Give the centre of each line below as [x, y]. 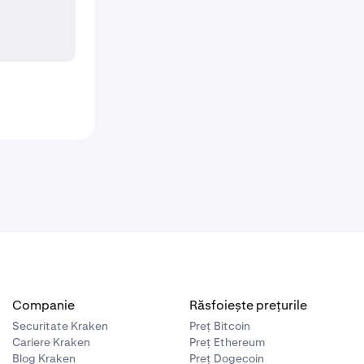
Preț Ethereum [227, 342]
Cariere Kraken [51, 342]
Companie [43, 305]
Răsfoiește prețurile [249, 305]
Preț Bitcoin [220, 326]
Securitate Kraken [60, 326]
